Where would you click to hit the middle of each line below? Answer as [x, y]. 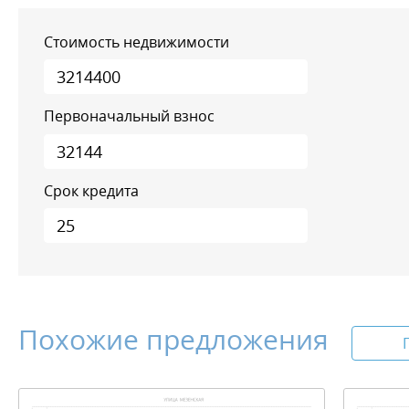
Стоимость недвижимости [136, 42]
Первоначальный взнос [129, 116]
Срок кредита [91, 190]
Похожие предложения [173, 340]
